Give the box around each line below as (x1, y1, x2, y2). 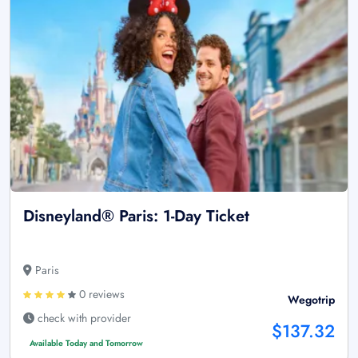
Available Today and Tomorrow (29, 336, 143, 349)
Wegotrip (288, 291, 335, 308)
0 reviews (76, 285, 125, 302)
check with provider (34, 309, 131, 326)
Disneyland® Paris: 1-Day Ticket (23, 204, 249, 228)
